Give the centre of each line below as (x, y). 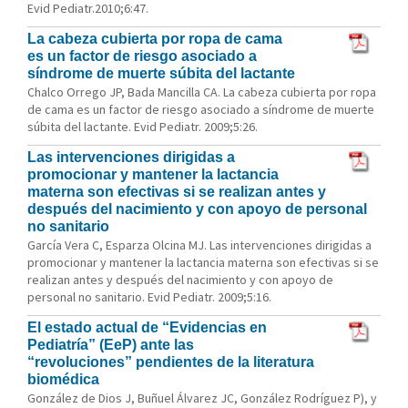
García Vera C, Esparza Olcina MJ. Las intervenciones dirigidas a (199, 245)
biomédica (63, 379)
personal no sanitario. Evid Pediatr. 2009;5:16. (149, 297)
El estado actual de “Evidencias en (147, 327)
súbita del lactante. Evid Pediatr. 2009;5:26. (143, 127)
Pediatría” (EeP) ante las (111, 345)
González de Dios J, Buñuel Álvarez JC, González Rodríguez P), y (202, 398)
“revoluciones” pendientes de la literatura (171, 362)
